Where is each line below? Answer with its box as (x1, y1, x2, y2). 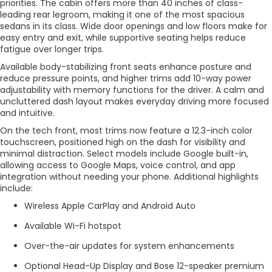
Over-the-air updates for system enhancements (24, 239, 234, 252)
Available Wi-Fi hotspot (24, 219, 121, 232)
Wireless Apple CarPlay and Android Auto (24, 199, 195, 212)
